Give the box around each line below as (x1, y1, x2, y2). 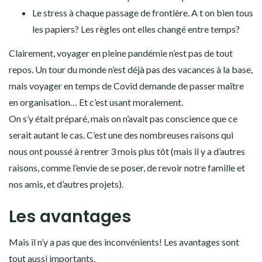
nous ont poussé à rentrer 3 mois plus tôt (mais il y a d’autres (9, 146, 245, 157)
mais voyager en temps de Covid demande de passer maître (9, 80, 244, 92)
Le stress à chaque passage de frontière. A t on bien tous (32, 7, 253, 19)
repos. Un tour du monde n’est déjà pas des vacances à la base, (9, 64, 253, 75)
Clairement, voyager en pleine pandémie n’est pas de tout (9, 47, 233, 59)
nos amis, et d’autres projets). (9, 178, 123, 190)
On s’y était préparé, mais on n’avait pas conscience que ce (9, 113, 237, 125)
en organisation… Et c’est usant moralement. (9, 96, 183, 108)
